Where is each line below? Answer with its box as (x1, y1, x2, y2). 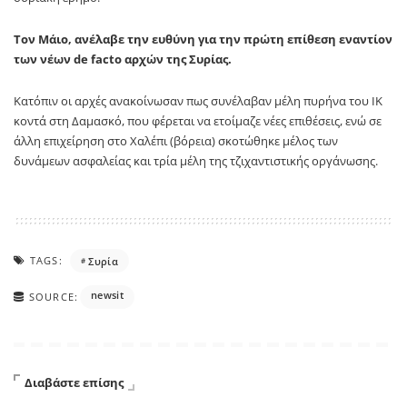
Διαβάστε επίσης (25, 374, 124, 392)
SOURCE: (29, 290, 78, 304)
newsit (90, 288, 124, 303)
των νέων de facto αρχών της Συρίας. (14, 51, 232, 68)
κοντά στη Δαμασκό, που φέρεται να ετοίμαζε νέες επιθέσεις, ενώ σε (14, 113, 382, 130)
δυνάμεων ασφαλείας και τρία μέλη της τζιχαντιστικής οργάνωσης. (14, 153, 378, 170)
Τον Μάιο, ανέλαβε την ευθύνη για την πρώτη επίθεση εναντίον (14, 31, 392, 48)
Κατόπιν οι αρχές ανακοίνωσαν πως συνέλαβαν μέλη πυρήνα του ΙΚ (14, 93, 382, 110)
